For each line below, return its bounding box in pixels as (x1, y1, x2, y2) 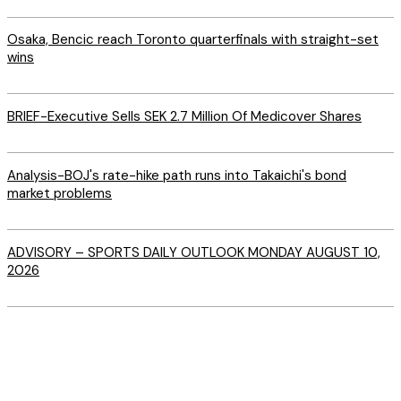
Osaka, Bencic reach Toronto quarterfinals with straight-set (7, 30, 379, 49)
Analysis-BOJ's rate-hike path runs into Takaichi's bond (7, 166, 346, 185)
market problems (7, 184, 112, 203)
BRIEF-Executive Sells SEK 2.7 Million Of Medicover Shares (7, 107, 362, 126)
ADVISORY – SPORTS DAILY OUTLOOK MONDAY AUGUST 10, (7, 243, 380, 262)
